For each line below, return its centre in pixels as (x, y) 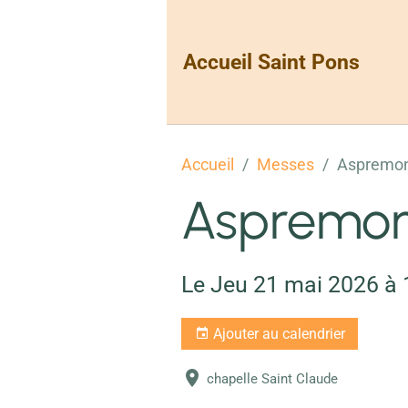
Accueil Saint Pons (271, 61)
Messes (286, 164)
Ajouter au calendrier (277, 333)
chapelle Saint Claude (272, 378)
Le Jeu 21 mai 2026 (280, 285)
